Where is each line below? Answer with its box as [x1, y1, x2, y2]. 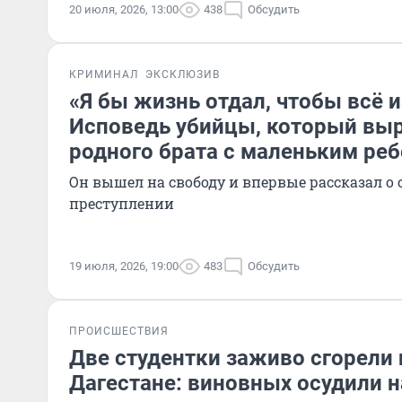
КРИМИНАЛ [69, 68, 138, 81]
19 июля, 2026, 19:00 [69, 259, 179, 273]
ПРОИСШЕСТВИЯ [69, 325, 169, 337]
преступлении [69, 194, 174, 213]
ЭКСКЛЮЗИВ [145, 68, 220, 81]
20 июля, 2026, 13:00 [69, 3, 179, 16]
